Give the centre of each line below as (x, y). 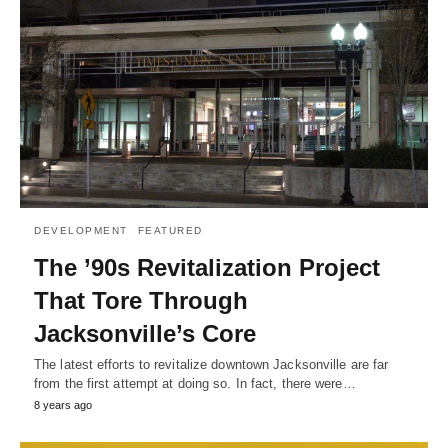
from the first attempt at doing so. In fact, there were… (195, 384)
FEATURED (170, 231)
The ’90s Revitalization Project (207, 268)
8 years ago (63, 405)
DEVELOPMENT (81, 231)
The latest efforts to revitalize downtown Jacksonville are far (211, 365)
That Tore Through (141, 301)
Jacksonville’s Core (145, 334)
